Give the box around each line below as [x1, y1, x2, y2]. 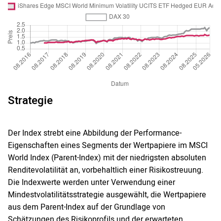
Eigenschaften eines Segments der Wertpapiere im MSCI [8, 140, 208, 152]
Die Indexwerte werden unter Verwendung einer [8, 177, 175, 189]
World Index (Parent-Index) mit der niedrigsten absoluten [8, 152, 206, 164]
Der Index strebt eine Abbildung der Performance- [8, 127, 182, 140]
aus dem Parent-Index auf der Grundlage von [8, 201, 165, 214]
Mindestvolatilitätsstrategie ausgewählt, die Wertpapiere [8, 189, 206, 201]
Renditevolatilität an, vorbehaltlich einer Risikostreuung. [8, 164, 203, 177]
